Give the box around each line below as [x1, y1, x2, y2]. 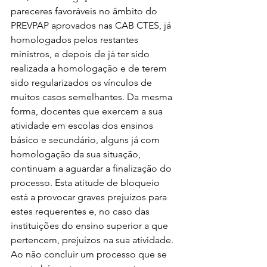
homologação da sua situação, [11, 148, 143, 160]
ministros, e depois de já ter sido [11, 48, 152, 60]
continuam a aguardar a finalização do [11, 163, 174, 174]
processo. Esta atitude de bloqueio [11, 177, 162, 188]
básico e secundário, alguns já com [11, 134, 162, 145]
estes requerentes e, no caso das [11, 206, 152, 217]
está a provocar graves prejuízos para [11, 191, 169, 203]
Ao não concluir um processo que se [11, 249, 169, 260]
